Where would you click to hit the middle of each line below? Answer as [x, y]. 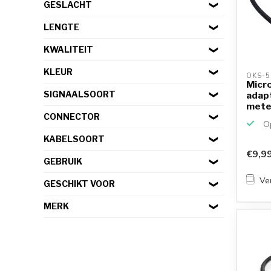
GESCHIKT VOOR [79, 184]
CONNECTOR [72, 116]
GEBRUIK [63, 161]
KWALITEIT [68, 49]
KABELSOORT [74, 139]
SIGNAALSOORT [80, 94]
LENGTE [61, 27]
